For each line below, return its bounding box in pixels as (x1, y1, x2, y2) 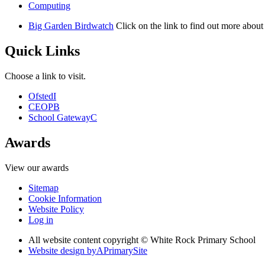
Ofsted (28, 91, 53, 102)
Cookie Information (28, 193, 102, 203)
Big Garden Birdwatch (28, 21, 114, 31)
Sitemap (28, 183, 59, 193)
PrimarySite (104, 245, 147, 256)
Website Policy (28, 204, 84, 214)
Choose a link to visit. (5, 71, 86, 82)
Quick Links (5, 43, 80, 59)
